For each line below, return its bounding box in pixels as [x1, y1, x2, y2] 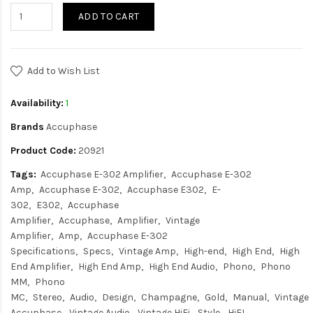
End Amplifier [10, 260, 71, 272]
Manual [233, 291, 267, 303]
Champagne [141, 291, 197, 303]
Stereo [33, 291, 62, 303]
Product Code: [10, 144, 76, 156]
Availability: [10, 96, 64, 109]
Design [102, 291, 133, 303]
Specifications [10, 245, 75, 257]
